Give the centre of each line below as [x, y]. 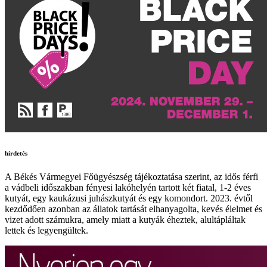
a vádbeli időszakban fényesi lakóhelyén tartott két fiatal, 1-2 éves [128, 187]
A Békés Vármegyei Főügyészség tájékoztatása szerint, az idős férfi [131, 176]
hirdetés [16, 153]
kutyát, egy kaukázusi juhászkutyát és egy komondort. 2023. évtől [129, 198]
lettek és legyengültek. [46, 230]
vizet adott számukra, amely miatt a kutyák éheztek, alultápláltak [125, 219]
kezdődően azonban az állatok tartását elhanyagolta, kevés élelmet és [133, 209]
